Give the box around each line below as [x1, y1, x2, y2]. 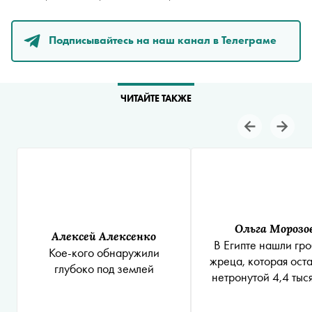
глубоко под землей [54, 260, 154, 276]
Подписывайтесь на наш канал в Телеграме [49, 32, 276, 47]
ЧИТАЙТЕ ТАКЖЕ [120, 92, 192, 104]
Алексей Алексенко [52, 228, 156, 243]
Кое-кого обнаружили [48, 244, 159, 260]
